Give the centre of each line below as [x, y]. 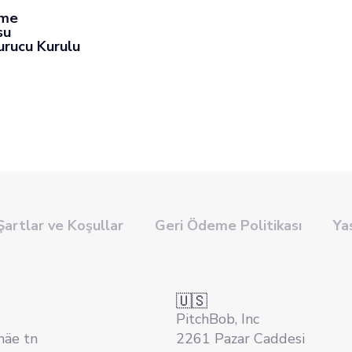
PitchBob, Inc [218, 319]
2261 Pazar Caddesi [240, 339]
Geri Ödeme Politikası [228, 225]
